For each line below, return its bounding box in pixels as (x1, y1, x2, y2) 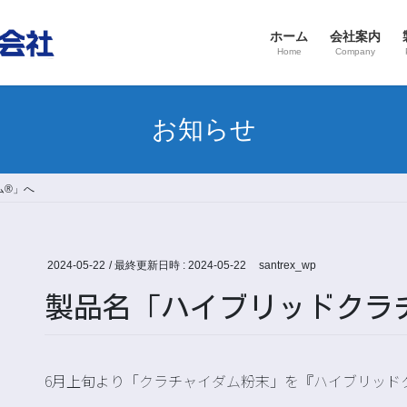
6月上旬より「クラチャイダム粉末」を (45, 370, 299, 392)
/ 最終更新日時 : (109, 259, 188, 273)
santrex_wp (258, 259, 316, 273)
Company (335, 46, 375, 56)
